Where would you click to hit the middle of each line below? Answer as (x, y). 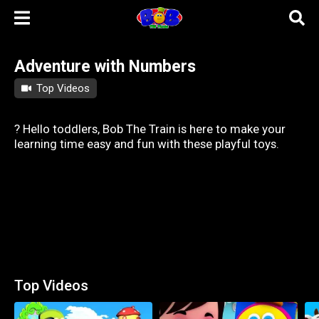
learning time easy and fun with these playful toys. (147, 143)
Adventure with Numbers (105, 67)
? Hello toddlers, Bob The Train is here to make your (150, 129)
